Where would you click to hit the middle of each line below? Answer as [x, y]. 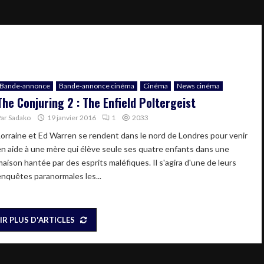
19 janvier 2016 [72, 117]
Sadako [19, 117]
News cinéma [198, 85]
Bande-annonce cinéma [97, 85]
